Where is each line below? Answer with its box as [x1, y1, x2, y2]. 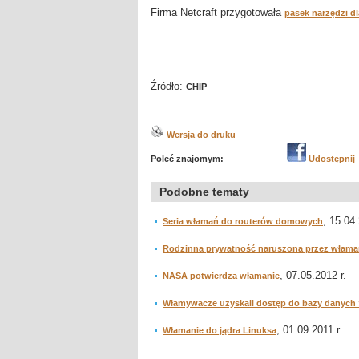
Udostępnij [306, 154, 355, 163]
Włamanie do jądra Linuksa [163, 325, 276, 335]
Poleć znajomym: [151, 154, 224, 163]
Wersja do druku [167, 130, 236, 139]
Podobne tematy [159, 185, 249, 198]
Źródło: [151, 80, 186, 92]
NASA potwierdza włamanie [163, 271, 280, 280]
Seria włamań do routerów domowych [163, 216, 323, 226]
